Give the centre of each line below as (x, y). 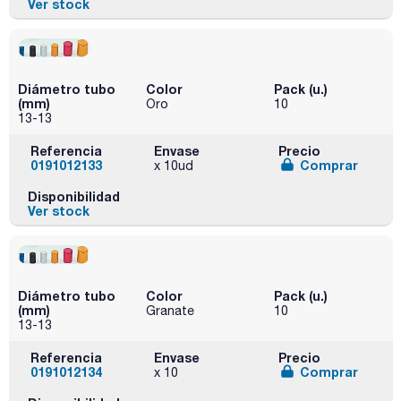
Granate (170, 310)
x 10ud (174, 165)
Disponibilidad (73, 196)
